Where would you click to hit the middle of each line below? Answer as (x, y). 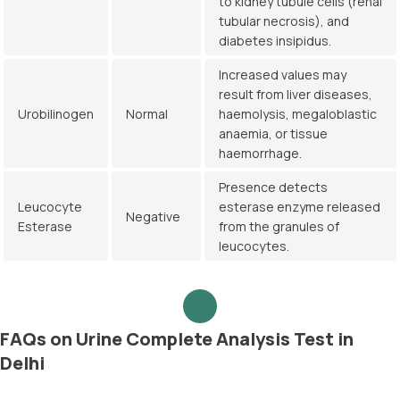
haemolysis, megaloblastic (298, 114)
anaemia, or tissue (273, 133)
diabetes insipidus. (275, 41)
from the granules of (279, 226)
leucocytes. (254, 246)
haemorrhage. (260, 153)
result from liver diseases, (296, 94)
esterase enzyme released (300, 207)
